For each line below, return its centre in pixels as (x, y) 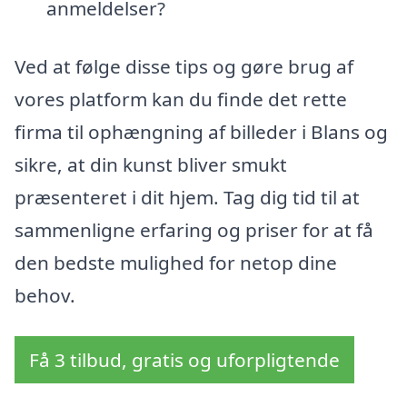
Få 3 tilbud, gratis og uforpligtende (184, 360)
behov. (45, 295)
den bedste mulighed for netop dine (176, 262)
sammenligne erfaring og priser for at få (194, 229)
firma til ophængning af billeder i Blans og (201, 131)
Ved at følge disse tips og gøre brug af (184, 66)
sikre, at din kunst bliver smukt (151, 164)
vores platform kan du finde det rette (181, 99)
